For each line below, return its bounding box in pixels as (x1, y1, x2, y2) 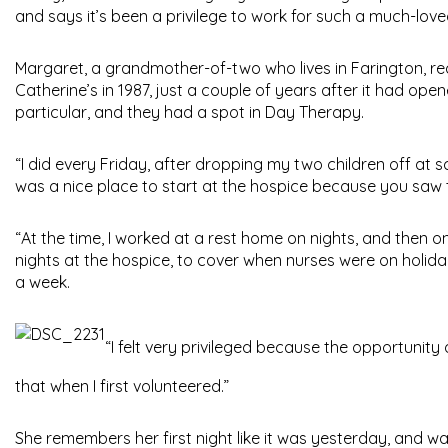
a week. (15, 272, 70, 293)
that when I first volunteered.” (15, 376, 229, 397)
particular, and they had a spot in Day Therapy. (15, 102, 364, 123)
